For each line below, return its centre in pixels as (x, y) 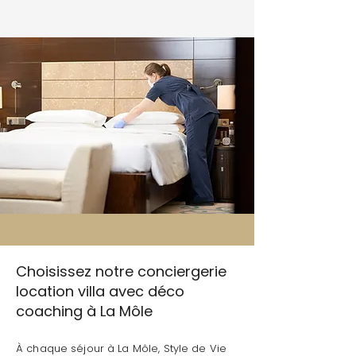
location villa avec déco (100, 291)
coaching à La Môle (84, 311)
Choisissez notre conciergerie (121, 271)
